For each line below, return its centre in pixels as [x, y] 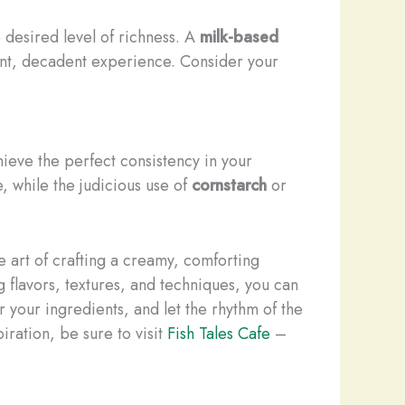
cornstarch [229, 186]
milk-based [239, 38]
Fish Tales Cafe [219, 333]
